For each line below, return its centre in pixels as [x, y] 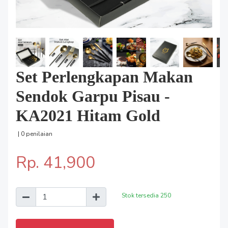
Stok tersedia [141, 195]
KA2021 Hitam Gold [88, 115]
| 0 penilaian [35, 134]
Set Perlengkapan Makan [104, 77]
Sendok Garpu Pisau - [93, 96]
